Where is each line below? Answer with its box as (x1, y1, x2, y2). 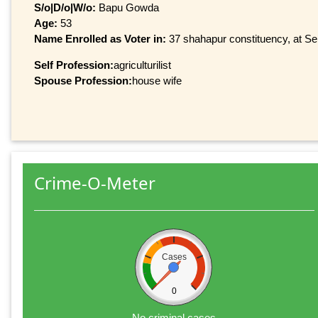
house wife (132, 74, 182, 87)
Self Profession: (34, 58, 114, 71)
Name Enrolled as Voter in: (34, 32, 169, 45)
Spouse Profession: (34, 74, 132, 87)
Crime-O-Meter (34, 171, 155, 195)
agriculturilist (114, 58, 171, 71)
